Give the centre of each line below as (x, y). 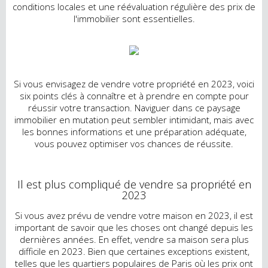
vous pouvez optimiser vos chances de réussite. (134, 143)
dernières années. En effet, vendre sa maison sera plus (134, 240)
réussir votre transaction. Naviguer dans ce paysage (134, 107)
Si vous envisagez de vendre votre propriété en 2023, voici (134, 83)
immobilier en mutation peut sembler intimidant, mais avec (134, 119)
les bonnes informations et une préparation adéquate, (134, 131)
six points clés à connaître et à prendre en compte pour (134, 95)
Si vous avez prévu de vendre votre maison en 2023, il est (134, 216)
